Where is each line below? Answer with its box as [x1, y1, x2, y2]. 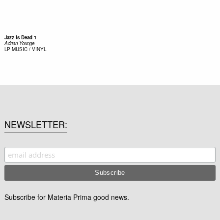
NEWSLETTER [4, 117, 65, 131]
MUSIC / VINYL [11, 45, 46, 53]
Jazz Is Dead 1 [4, 33, 36, 41]
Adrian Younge [4, 39, 34, 47]
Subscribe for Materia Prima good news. [4, 192, 129, 202]
